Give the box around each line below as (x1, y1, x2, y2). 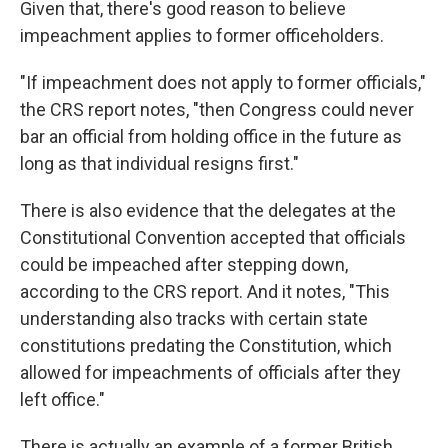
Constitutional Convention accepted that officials (20, 227, 406, 249)
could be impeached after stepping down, (20, 254, 348, 276)
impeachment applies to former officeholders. (20, 25, 384, 47)
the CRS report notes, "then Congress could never (20, 99, 414, 121)
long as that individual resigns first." (20, 153, 299, 175)
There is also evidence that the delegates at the (20, 200, 396, 222)
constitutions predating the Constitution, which (20, 335, 392, 357)
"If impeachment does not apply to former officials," (20, 72, 426, 94)
